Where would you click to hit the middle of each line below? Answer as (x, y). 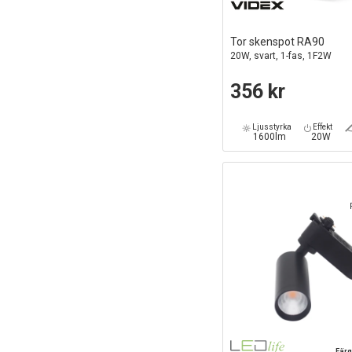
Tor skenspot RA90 (277, 42)
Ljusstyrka (271, 127)
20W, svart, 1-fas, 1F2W (280, 56)
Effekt (322, 127)
